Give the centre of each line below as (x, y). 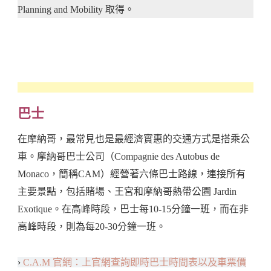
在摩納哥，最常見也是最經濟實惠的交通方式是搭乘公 (134, 139)
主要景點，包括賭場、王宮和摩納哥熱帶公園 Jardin (127, 191)
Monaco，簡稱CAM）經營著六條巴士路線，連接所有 (132, 174)
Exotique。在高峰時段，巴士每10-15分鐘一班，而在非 (133, 209)
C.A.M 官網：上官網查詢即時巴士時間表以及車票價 (135, 262)
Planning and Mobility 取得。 (76, 10)
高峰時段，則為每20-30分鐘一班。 (92, 226)
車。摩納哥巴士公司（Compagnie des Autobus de (119, 156)
